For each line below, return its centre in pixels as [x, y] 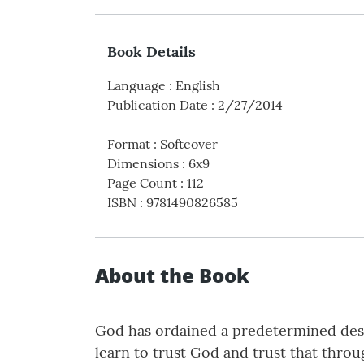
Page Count [142, 183]
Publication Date [158, 105]
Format [129, 144]
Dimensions [143, 164]
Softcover [189, 144]
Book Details [152, 52]
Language [136, 86]
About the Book [172, 275]
